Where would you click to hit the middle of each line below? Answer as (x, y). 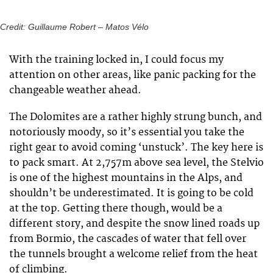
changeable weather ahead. (75, 90)
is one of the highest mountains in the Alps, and (126, 178)
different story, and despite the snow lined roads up (134, 224)
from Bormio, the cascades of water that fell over (128, 239)
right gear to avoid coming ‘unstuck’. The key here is (136, 148)
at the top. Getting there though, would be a (116, 209)
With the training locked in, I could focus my (116, 60)
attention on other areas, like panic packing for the (133, 75)
